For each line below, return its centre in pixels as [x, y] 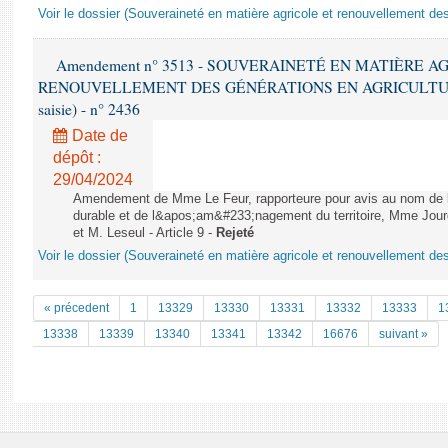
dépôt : [77, 157]
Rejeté [235, 233]
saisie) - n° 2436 [89, 109]
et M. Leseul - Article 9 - [144, 233]
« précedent [76, 308]
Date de [98, 135]
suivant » [403, 334]
